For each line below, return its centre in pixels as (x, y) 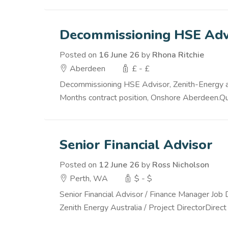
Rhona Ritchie (178, 55)
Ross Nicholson (181, 165)
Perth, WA (88, 179)
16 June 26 (119, 55)
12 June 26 (119, 165)
